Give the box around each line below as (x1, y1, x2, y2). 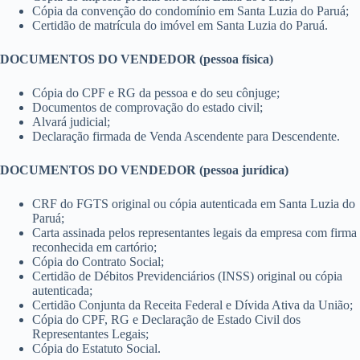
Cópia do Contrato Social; (32, 254, 164, 268)
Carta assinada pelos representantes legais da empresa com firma (32, 225, 357, 239)
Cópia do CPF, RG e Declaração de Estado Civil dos (32, 312, 301, 326)
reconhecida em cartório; (32, 239, 157, 254)
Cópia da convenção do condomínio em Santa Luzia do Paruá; (32, 3, 349, 18)
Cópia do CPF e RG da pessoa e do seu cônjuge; (32, 85, 280, 100)
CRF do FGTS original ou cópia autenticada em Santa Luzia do (32, 196, 355, 211)
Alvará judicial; (32, 114, 110, 129)
